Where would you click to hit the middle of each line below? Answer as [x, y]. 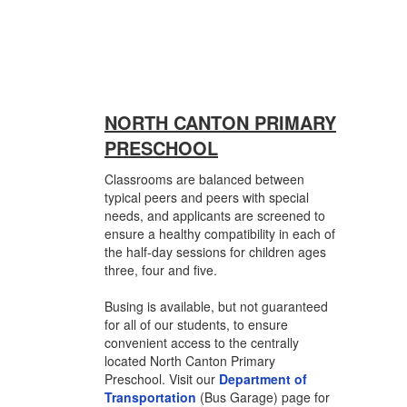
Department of [263, 379]
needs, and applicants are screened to [215, 215]
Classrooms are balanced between [204, 179]
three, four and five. [161, 270]
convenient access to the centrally [202, 342]
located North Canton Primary [190, 361]
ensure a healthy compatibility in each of [220, 233]
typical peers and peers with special [207, 197]
